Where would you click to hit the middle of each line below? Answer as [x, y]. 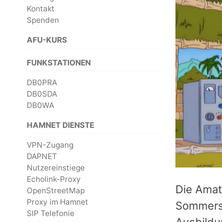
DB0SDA [42, 94]
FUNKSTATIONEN [59, 62]
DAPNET [42, 157]
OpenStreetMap [56, 191]
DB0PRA [42, 83]
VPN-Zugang [50, 145]
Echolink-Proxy [54, 179]
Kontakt [41, 9]
